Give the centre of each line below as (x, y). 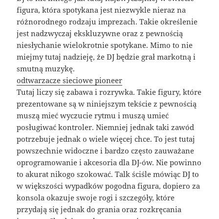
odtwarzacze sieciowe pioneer (70, 80)
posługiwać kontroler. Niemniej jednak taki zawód (106, 127)
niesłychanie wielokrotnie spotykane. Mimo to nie (105, 45)
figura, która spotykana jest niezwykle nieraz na (101, 10)
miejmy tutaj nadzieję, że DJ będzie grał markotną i (106, 57)
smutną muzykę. (46, 69)
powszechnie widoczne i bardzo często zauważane (106, 151)
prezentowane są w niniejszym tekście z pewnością (107, 104)
